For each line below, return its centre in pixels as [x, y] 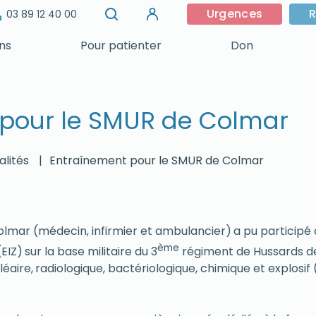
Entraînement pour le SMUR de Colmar [157, 160]
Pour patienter [121, 45]
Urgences [235, 14]
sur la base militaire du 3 [91, 252]
